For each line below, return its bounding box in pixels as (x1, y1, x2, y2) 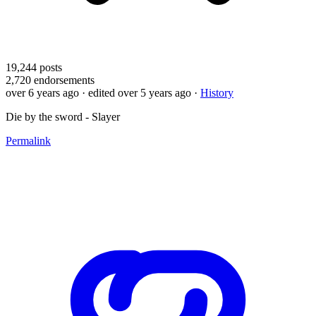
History (200, 86, 233, 99)
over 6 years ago (6, 86, 79, 99)
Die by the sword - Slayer (6, 110, 120, 123)
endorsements (31, 73, 95, 86)
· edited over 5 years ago (82, 86, 191, 99)
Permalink (6, 134, 51, 147)
